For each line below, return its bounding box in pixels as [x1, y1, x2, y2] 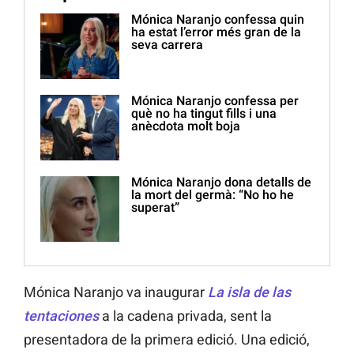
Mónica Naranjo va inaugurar [24, 284, 208, 301]
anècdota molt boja [131, 119, 240, 134]
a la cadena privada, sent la [99, 307, 272, 325]
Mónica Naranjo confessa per [131, 93, 299, 109]
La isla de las [208, 284, 291, 301]
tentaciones [24, 307, 99, 325]
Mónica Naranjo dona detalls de [131, 175, 311, 190]
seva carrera [131, 37, 203, 53]
